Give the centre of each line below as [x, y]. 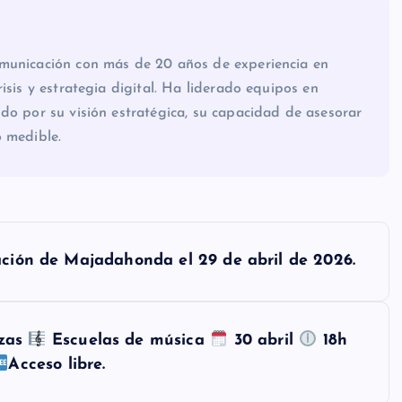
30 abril [264, 341]
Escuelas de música [128, 341]
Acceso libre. [57, 365]
